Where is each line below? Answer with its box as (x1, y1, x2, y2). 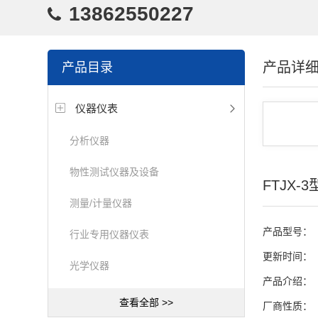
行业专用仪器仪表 (70, 229, 150, 240)
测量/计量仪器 (70, 197, 133, 209)
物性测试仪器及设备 (70, 166, 160, 177)
